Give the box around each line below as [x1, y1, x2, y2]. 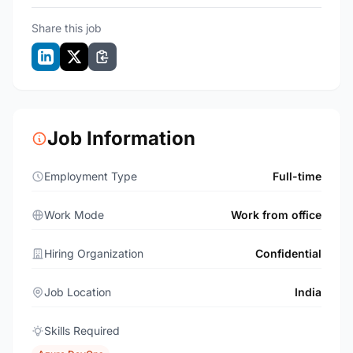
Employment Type [44, 169, 137, 183]
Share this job [32, 21, 102, 35]
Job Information [47, 127, 195, 150]
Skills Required [44, 324, 120, 337]
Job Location [44, 285, 111, 299]
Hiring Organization [44, 247, 143, 260]
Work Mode [44, 208, 104, 221]
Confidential [255, 247, 321, 260]
